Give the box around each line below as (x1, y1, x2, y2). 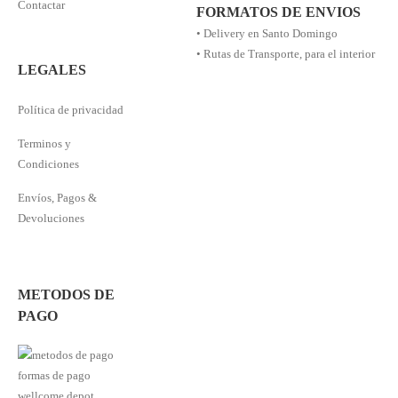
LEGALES (18, 61, 86, 77)
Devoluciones (18, 211, 84, 225)
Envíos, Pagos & (18, 190, 97, 204)
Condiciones (18, 156, 79, 171)
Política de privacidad (18, 102, 123, 116)
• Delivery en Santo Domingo (196, 27, 338, 41)
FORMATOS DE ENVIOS (196, 4, 362, 20)
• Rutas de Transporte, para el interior (196, 47, 376, 61)
